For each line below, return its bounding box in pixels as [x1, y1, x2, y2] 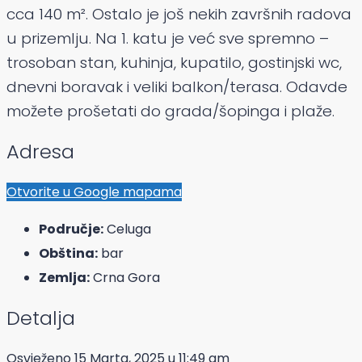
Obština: [39, 244, 98, 263]
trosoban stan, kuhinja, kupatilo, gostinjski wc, [6, 52, 342, 74]
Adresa [6, 138, 74, 166]
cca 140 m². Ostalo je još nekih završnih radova [6, 3, 351, 26]
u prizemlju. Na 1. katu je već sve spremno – [6, 27, 329, 50]
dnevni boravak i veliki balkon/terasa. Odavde [6, 76, 347, 99]
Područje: [39, 220, 103, 239]
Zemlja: [39, 268, 90, 288]
